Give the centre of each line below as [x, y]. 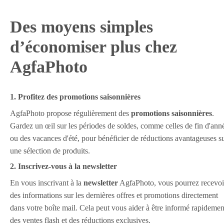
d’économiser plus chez [93, 47]
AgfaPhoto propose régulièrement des [70, 113]
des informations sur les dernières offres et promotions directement [114, 195]
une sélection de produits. [50, 151]
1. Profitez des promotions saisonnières [75, 97]
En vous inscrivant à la [47, 182]
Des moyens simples [81, 27]
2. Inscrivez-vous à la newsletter [63, 166]
